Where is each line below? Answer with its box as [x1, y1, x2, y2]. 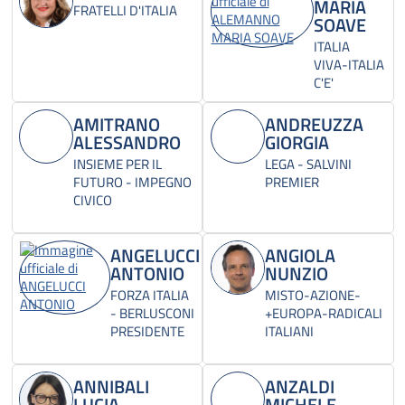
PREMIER [264, 172, 319, 193]
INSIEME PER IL [73, 154, 162, 175]
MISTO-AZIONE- [264, 285, 361, 306]
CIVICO [73, 190, 112, 212]
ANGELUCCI [110, 241, 201, 270]
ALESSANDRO [73, 128, 181, 157]
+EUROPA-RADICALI [264, 303, 382, 325]
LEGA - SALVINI [264, 154, 352, 175]
